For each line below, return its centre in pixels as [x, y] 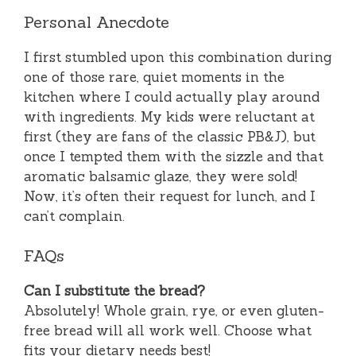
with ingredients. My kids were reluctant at [169, 116]
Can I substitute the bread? [114, 291]
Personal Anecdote [97, 21]
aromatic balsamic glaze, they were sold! [161, 176]
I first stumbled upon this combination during [178, 57]
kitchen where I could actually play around [172, 97]
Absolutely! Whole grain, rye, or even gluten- [174, 311]
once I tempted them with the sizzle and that [174, 156]
